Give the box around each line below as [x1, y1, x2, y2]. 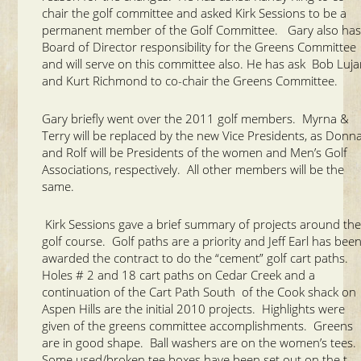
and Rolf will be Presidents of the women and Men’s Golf [42, 143, 348, 160]
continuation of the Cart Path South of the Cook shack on [42, 283, 357, 300]
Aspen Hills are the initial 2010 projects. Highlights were [42, 300, 346, 317]
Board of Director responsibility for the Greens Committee [42, 38, 357, 55]
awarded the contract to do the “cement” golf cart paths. [42, 249, 352, 266]
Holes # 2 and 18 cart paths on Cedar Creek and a [42, 266, 316, 283]
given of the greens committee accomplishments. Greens [42, 317, 354, 334]
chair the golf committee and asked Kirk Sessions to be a [42, 4, 347, 21]
